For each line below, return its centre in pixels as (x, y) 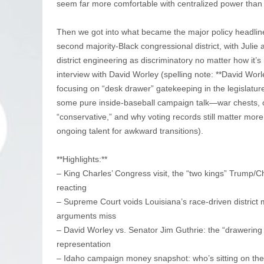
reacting (74, 187)
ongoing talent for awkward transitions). (130, 131)
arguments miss (89, 215)
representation (86, 244)
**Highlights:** (84, 159)
